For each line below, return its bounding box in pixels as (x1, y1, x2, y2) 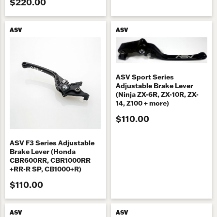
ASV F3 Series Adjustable (10, 139, 94, 148)
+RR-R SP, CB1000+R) (10, 165, 81, 174)
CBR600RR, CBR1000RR (10, 156, 91, 165)
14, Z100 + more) (116, 98, 169, 108)
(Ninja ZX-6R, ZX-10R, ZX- (116, 90, 199, 99)
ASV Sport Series (116, 72, 174, 81)
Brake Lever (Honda (10, 147, 76, 156)
